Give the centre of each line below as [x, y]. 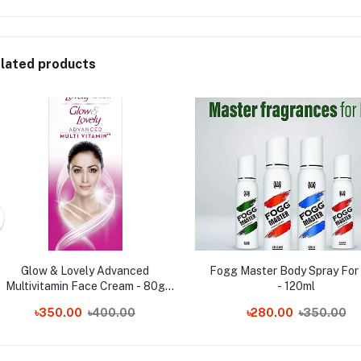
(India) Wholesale [85, 301]
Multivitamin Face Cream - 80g [85, 286]
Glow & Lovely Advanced [85, 271]
